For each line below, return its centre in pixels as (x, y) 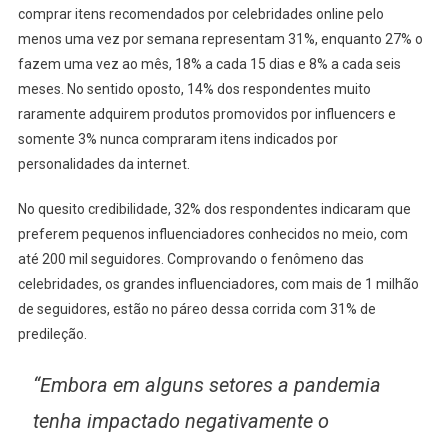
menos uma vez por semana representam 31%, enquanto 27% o (220, 39)
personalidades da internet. (103, 164)
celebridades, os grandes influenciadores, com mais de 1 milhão (218, 284)
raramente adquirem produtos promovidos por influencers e (206, 114)
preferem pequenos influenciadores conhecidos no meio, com (212, 234)
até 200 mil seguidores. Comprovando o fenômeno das (190, 259)
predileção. (53, 334)
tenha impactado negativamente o (180, 421)
